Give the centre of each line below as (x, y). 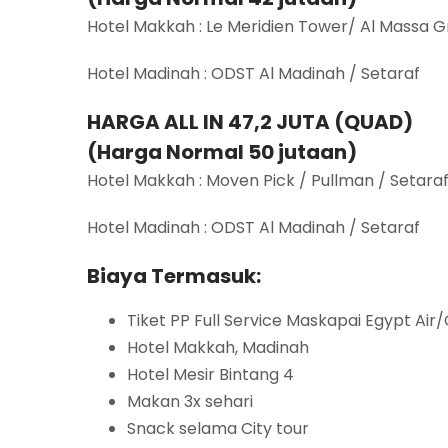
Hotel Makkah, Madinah (218, 348)
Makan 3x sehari (190, 402)
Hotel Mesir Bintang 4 (210, 375)
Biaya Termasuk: (174, 276)
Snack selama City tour (218, 429)
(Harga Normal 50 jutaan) (222, 152)
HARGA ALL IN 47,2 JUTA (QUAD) (250, 122)
